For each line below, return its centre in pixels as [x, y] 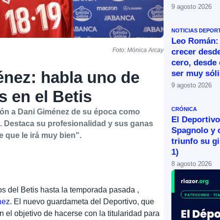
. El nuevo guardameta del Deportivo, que [82, 202]
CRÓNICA [184, 109]
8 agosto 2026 [191, 164]
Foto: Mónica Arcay [138, 50]
